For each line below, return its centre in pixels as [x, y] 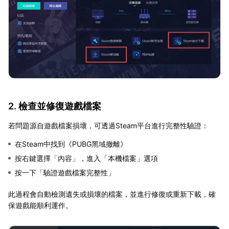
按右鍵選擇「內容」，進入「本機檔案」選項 [86, 158]
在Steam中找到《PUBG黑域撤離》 [71, 144]
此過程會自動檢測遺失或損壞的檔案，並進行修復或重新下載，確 [112, 194]
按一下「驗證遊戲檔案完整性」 [65, 172]
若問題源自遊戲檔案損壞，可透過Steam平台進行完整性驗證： [108, 125]
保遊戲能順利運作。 [40, 205]
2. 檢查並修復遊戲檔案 [55, 106]
